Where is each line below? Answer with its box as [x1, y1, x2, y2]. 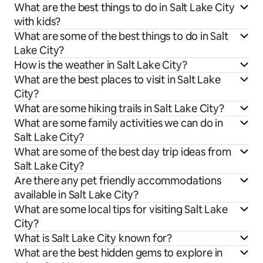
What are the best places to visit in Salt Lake [14, 73, 221, 87]
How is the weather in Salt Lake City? [14, 58, 187, 72]
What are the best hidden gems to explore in [14, 246, 223, 260]
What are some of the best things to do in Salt [14, 29, 228, 43]
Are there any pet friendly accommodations [14, 174, 221, 188]
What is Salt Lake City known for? [14, 231, 173, 245]
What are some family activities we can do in [14, 116, 224, 130]
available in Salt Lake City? [14, 188, 139, 202]
